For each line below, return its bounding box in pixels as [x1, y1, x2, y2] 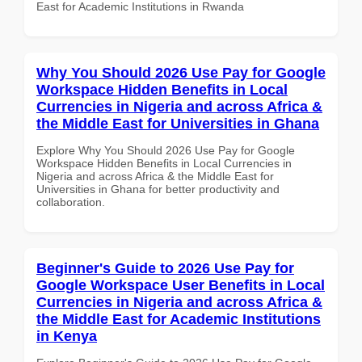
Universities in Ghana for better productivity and [36, 182, 280, 196]
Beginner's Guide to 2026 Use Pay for [36, 259, 294, 276]
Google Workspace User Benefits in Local [36, 276, 325, 293]
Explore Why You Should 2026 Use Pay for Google [36, 143, 295, 157]
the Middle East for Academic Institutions [36, 310, 321, 327]
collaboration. [36, 195, 105, 208]
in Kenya [36, 327, 97, 344]
